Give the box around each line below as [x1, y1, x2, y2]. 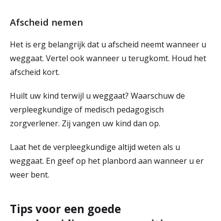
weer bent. [10, 169, 51, 180]
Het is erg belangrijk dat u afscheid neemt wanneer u [10, 39, 206, 50]
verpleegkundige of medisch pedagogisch [10, 104, 164, 115]
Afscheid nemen [10, 16, 85, 28]
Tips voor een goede [10, 201, 121, 217]
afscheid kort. [10, 67, 64, 77]
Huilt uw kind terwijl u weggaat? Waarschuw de [10, 90, 185, 101]
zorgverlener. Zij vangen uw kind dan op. [10, 118, 164, 129]
